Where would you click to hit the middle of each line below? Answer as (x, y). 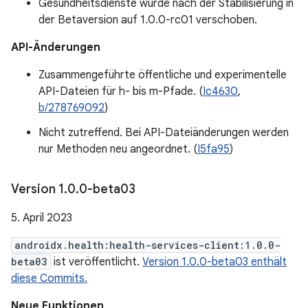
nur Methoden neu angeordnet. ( (118, 149)
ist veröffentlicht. (97, 262)
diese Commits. (49, 278)
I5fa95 (213, 149)
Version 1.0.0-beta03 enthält (214, 262)
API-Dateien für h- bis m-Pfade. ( (121, 91)
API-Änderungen (56, 47)
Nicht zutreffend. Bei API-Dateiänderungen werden (164, 133)
